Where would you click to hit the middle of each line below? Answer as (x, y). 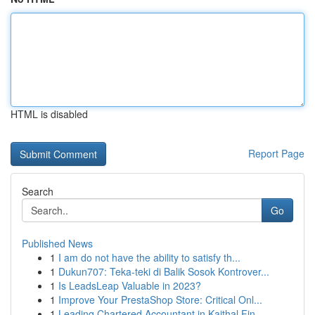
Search (38, 191)
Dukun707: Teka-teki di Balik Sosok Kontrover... (164, 271)
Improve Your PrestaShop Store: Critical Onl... (160, 300)
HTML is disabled (49, 114)
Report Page (276, 153)
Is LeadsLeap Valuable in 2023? (130, 285)
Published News (57, 243)
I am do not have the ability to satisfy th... (149, 257)
